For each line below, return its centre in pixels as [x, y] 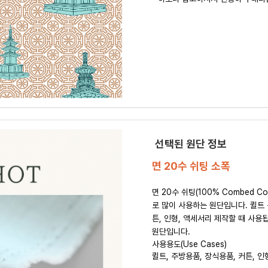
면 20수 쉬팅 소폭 [191, 166]
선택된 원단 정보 [191, 144]
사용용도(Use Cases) [189, 244]
